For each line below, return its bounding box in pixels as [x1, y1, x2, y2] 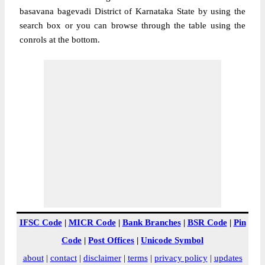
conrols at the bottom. [20, 35, 100, 44]
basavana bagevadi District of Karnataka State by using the [20, 7, 245, 16]
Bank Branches [122, 218, 181, 227]
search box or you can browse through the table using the [20, 21, 245, 30]
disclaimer [83, 253, 121, 263]
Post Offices [88, 235, 134, 245]
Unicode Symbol [141, 235, 203, 245]
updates [214, 253, 243, 263]
